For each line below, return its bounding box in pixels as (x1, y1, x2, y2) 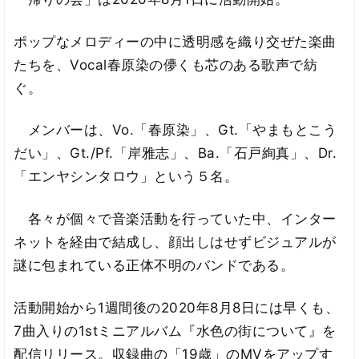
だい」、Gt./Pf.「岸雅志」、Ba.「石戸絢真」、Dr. (14, 145, 337, 162)
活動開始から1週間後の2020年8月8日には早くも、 (14, 299, 340, 316)
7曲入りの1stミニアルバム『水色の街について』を (14, 322, 337, 339)
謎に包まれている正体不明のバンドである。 (14, 257, 295, 274)
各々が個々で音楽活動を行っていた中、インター (14, 211, 337, 228)
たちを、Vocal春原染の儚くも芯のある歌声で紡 (14, 56, 318, 73)
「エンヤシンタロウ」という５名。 (14, 168, 239, 185)
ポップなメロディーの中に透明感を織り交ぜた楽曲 (14, 33, 337, 50)
